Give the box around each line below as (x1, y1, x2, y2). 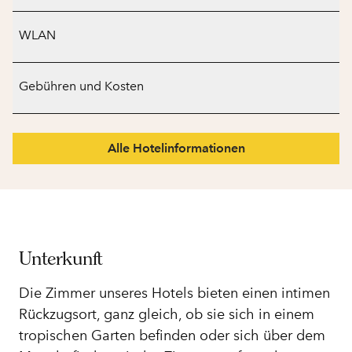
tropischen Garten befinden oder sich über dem (19, 327, 325, 344)
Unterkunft (19, 247, 102, 269)
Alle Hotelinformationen (107, 141, 245, 156)
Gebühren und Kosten (19, 79, 144, 93)
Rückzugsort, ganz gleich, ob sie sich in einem (19, 306, 314, 323)
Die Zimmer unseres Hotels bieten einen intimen (19, 284, 330, 302)
